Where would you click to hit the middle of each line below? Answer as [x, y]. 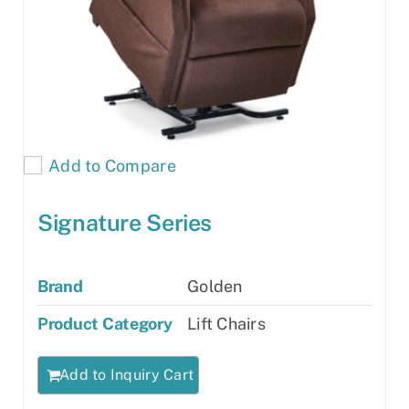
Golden [215, 287]
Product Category [105, 324]
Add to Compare [112, 165]
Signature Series [125, 223]
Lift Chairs [226, 324]
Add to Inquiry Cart [127, 375]
